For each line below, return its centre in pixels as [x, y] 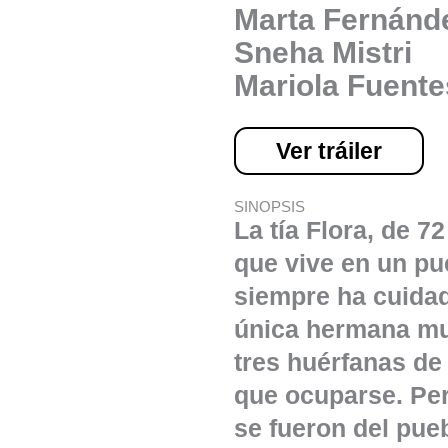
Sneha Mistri [323, 52]
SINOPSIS [269, 206]
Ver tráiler [329, 151]
